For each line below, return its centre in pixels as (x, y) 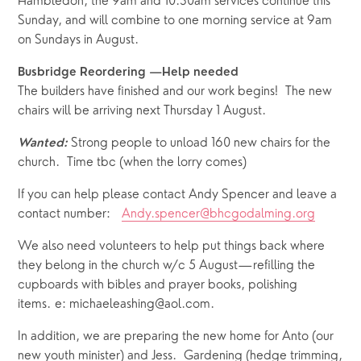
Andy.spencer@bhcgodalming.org (219, 215)
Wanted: (43, 144)
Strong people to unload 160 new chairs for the (201, 144)
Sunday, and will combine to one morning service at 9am (175, 21)
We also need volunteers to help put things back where (172, 247)
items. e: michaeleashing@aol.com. (116, 305)
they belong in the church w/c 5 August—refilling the (167, 266)
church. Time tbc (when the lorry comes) (133, 163)
